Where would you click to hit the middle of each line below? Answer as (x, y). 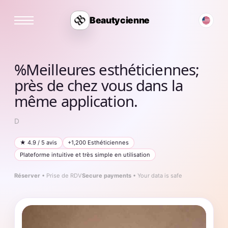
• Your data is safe (157, 175)
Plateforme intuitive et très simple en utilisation (85, 154)
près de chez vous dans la (98, 85)
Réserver (27, 175)
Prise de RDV (64, 175)
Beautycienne (120, 20)
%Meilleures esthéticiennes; (107, 70)
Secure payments (107, 175)
